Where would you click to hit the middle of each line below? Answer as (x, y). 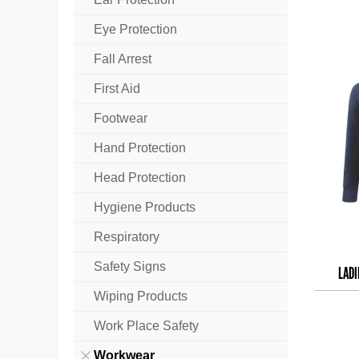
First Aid (117, 89)
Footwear (121, 119)
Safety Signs (130, 267)
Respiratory (127, 237)
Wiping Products (141, 296)
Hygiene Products (145, 208)
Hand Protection (140, 148)
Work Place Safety (146, 326)
